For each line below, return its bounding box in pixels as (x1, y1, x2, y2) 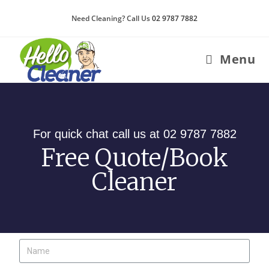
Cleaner (92, 167, 177, 197)
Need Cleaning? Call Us (71, 13, 152, 23)
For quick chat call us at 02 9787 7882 (32, 127, 237, 141)
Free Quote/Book (41, 143, 228, 173)
